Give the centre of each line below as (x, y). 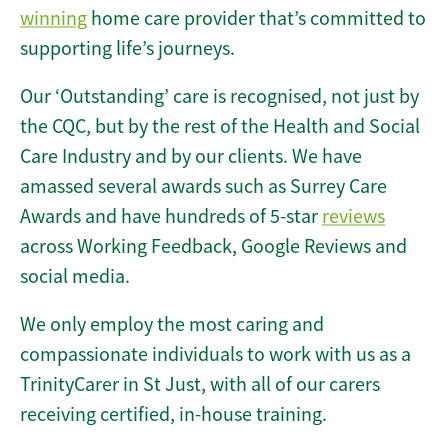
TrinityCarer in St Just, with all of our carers (200, 385)
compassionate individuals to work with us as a (215, 355)
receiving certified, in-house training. (173, 415)
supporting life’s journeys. (127, 49)
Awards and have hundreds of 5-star (171, 217)
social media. (75, 277)
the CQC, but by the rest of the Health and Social (220, 127)
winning (53, 19)
